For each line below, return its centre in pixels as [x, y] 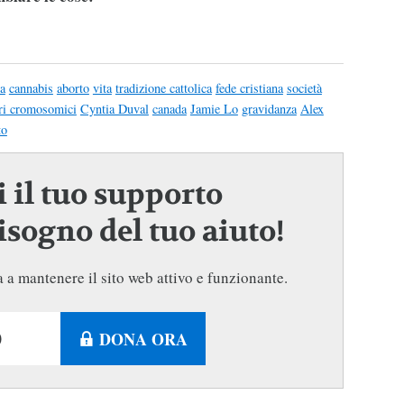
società [304, 87]
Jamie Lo [214, 108]
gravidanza [269, 108]
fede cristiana [249, 87]
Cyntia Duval [114, 108]
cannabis [31, 87]
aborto [73, 87]
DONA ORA [143, 339]
